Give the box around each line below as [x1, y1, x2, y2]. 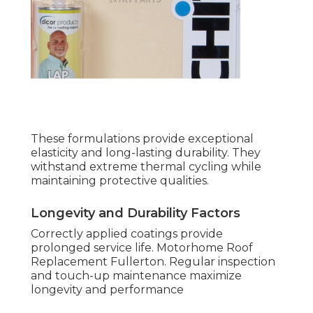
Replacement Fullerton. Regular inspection [31, 255, 275, 269]
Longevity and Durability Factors [31, 205, 240, 221]
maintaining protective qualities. [31, 174, 209, 188]
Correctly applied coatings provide [31, 227, 223, 241]
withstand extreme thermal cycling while [31, 160, 261, 174]
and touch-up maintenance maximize [31, 269, 242, 283]
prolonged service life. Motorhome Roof [31, 241, 253, 255]
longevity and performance [31, 283, 184, 297]
